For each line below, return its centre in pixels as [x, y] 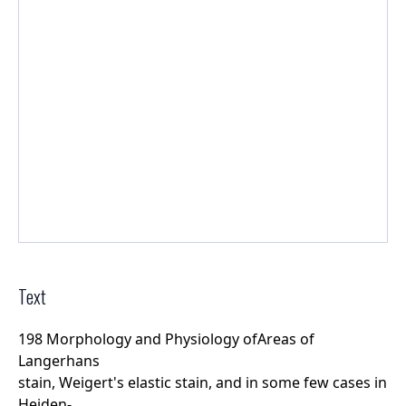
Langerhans [59, 360]
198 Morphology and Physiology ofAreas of [166, 338]
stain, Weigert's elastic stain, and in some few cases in [203, 382]
